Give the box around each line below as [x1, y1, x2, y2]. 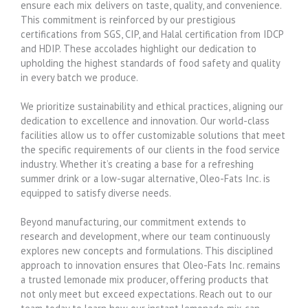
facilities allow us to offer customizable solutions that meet [21, 128, 285, 142]
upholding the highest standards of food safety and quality [21, 56, 280, 69]
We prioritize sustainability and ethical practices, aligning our [21, 99, 283, 113]
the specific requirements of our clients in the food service [21, 142, 280, 156]
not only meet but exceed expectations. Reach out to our [21, 287, 272, 300]
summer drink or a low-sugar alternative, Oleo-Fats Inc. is [21, 171, 270, 185]
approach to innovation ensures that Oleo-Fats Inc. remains [21, 258, 280, 272]
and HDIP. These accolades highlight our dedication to [21, 41, 256, 55]
